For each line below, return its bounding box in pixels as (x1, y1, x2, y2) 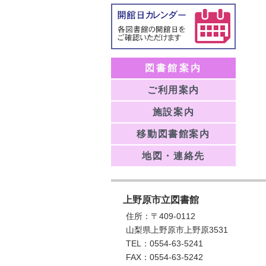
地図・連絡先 (142, 151, 205, 161)
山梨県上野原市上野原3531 (126, 225, 228, 235)
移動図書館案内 (137, 129, 210, 140)
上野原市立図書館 (123, 195, 199, 205)
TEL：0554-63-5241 (126, 239, 203, 249)
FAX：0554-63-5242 (126, 252, 203, 262)
